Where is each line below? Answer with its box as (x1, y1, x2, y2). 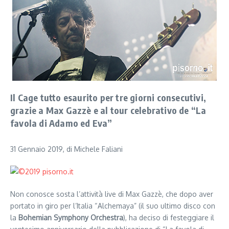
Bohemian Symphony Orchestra (18, 213, 123, 222)
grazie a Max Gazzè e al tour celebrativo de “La (10, 104, 207, 116)
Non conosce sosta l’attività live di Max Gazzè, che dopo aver (10, 190, 213, 198)
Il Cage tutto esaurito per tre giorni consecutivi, (10, 91, 207, 103)
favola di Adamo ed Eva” (10, 117, 112, 129)
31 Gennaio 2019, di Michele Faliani (10, 145, 123, 153)
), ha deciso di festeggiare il (123, 213, 214, 222)
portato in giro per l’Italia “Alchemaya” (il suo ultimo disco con (10, 201, 215, 210)
